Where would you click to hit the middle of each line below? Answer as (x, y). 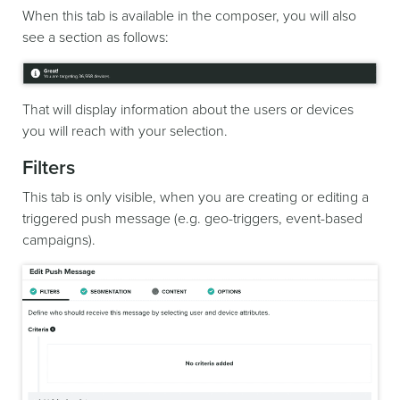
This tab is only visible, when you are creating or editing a (196, 197)
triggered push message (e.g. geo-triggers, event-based (192, 218)
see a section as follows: (96, 38)
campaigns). (59, 240)
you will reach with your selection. (125, 131)
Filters (49, 167)
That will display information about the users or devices (188, 109)
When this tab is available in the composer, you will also (189, 17)
